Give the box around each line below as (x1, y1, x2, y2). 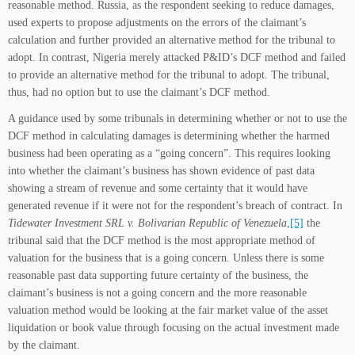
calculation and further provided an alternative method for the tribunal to (8, 34, 335, 47)
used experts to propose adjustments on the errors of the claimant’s (8, 17, 306, 29)
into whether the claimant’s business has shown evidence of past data (8, 165, 315, 177)
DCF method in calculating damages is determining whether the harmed (8, 130, 330, 143)
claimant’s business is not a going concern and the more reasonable (8, 287, 307, 300)
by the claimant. (8, 339, 80, 352)
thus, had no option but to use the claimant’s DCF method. (8, 86, 270, 99)
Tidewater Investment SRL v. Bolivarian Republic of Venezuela (8, 217, 287, 230)
